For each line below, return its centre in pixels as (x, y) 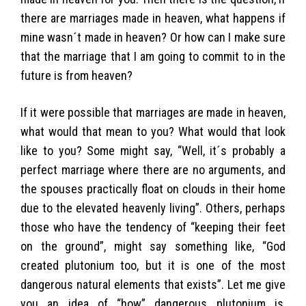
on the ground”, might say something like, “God (153, 246)
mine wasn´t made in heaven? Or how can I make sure (153, 37)
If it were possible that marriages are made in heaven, (153, 112)
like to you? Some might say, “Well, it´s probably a (153, 150)
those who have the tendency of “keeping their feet (153, 227)
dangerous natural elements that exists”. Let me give (153, 284)
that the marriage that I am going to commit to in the (153, 56)
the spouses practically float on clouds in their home (153, 189)
